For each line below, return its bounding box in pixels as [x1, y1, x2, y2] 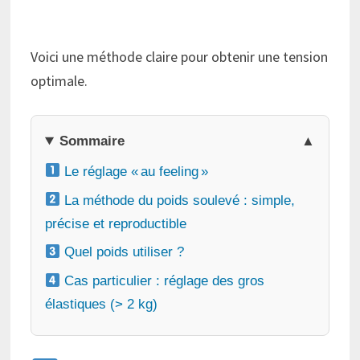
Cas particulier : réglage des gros [60, 273, 265, 289]
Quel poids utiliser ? [60, 244, 185, 260]
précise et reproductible [44, 215, 186, 231]
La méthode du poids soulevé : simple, [60, 192, 296, 208]
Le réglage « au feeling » [60, 163, 209, 179]
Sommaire [59, 133, 125, 149]
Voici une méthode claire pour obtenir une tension [30, 47, 328, 67]
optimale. [30, 72, 88, 91]
